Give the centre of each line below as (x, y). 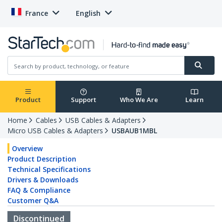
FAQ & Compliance (39, 190)
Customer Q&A (33, 201)
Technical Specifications (49, 169)
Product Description (42, 159)
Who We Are (139, 100)
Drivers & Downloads (43, 180)
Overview (27, 149)
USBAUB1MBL (134, 131)
